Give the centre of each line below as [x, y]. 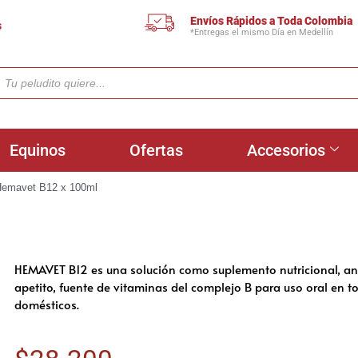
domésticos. [47, 304]
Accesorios [286, 150]
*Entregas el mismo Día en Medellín [262, 32]
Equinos [38, 150]
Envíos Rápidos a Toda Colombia [272, 20]
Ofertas [156, 150]
